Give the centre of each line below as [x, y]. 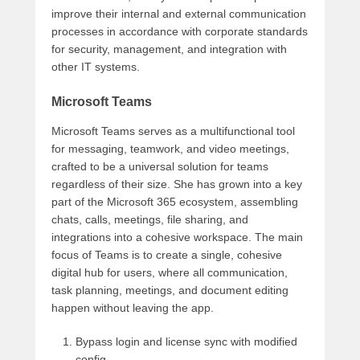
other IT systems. [96, 67]
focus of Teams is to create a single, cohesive [167, 255]
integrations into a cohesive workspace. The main [177, 237]
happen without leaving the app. [133, 308]
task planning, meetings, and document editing [170, 290]
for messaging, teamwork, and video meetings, [170, 149]
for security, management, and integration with [169, 49]
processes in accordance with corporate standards [180, 32]
